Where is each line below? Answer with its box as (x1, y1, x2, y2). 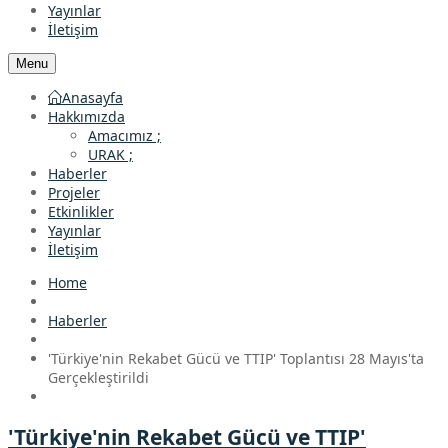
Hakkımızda (48, 107, 125, 126)
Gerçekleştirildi (48, 368, 149, 387)
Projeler (48, 183, 100, 202)
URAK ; (88, 145, 133, 164)
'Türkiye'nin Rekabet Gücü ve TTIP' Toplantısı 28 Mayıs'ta (48, 349, 424, 368)
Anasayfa (62, 88, 123, 107)
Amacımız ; (88, 126, 161, 145)
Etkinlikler (48, 202, 114, 221)
